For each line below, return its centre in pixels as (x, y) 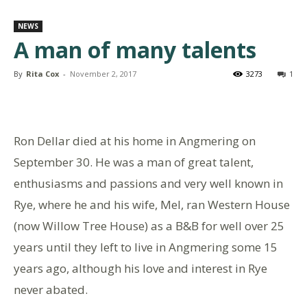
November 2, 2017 (103, 73)
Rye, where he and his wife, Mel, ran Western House (152, 204)
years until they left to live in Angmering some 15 (146, 247)
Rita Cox (42, 73)
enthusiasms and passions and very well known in (148, 183)
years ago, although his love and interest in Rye (140, 268)
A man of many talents (135, 49)
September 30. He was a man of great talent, (134, 162)
